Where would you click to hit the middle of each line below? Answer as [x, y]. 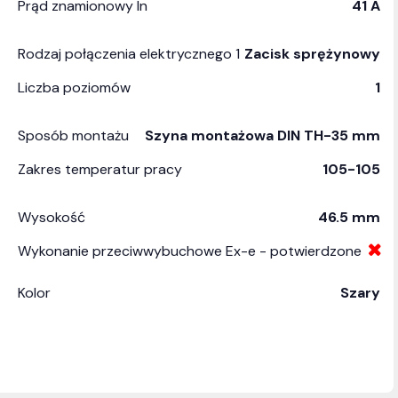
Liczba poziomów [74, 88]
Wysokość [52, 217]
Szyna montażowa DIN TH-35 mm [263, 135]
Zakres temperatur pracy [100, 169]
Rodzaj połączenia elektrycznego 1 [129, 54]
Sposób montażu [73, 135]
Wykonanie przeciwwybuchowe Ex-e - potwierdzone [190, 251]
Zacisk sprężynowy [312, 54]
